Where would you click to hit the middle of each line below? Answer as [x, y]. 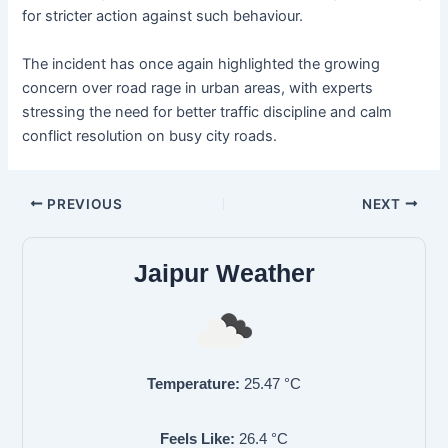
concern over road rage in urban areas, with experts [198, 87]
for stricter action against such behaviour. [163, 16]
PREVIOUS [83, 203]
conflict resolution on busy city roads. [150, 135]
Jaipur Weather [224, 274]
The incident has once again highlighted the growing [201, 63]
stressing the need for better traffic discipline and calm [207, 111]
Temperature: [193, 384]
